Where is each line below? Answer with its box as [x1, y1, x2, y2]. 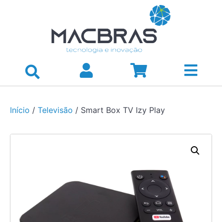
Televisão [38, 105, 73, 115]
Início [10, 105, 30, 115]
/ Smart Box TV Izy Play [73, 105, 165, 115]
